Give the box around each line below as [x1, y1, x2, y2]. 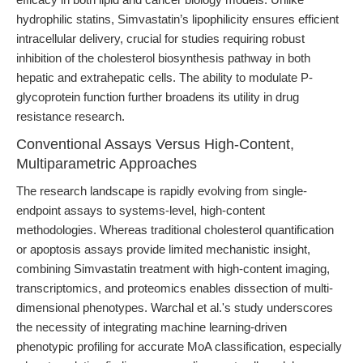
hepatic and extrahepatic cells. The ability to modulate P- [16, 70, 313, 84]
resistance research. [16, 109, 125, 123]
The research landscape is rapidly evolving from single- [16, 184, 307, 198]
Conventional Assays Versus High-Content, [16, 136, 294, 152]
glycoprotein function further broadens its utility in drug [16, 90, 299, 104]
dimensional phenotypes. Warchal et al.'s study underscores [16, 301, 333, 314]
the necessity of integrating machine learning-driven [16, 320, 287, 334]
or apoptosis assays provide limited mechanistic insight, [16, 242, 310, 256]
